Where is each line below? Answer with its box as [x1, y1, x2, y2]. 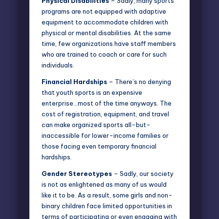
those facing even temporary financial [42, 142, 156, 150]
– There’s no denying [107, 77, 171, 86]
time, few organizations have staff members [42, 39, 176, 47]
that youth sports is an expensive [42, 88, 142, 96]
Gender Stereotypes [42, 169, 112, 177]
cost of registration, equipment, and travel [42, 109, 169, 118]
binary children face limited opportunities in [42, 201, 172, 210]
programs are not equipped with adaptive [42, 7, 166, 15]
